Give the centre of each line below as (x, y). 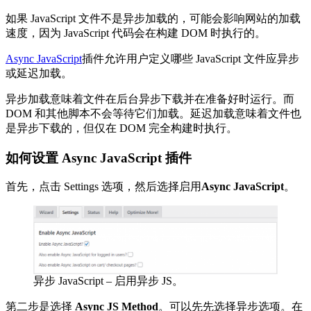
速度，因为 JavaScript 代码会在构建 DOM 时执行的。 (136, 33)
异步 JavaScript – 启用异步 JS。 (108, 280)
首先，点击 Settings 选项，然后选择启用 (103, 187)
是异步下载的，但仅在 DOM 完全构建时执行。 (121, 128)
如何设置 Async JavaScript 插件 (99, 158)
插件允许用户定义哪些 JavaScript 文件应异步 (191, 58)
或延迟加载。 (39, 73)
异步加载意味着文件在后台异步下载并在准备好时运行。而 (150, 99)
